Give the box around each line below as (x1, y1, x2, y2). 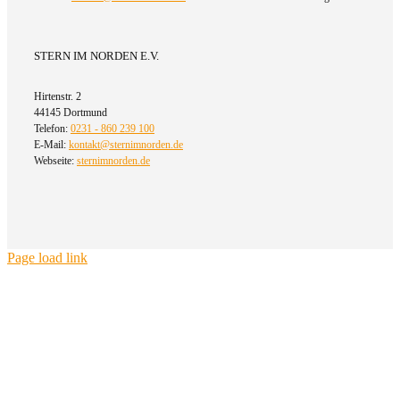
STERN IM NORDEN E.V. (34, 49, 159, 63)
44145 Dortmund (34, 106, 107, 120)
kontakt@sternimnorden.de (69, 138, 183, 152)
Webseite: (34, 154, 77, 168)
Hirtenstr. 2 (34, 90, 81, 104)
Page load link (7, 250, 87, 266)
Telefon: (34, 122, 71, 136)
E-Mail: (34, 138, 69, 152)
